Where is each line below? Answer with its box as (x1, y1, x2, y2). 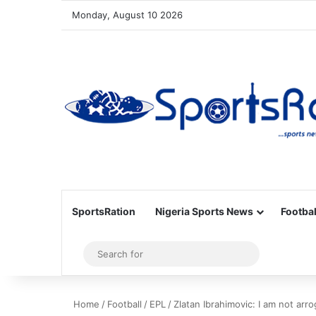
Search (250, 247, 288, 260)
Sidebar (78, 247, 119, 261)
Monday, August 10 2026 (72, 9, 183, 20)
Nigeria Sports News (155, 205, 253, 217)
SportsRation (72, 205, 135, 217)
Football (107, 298, 142, 310)
